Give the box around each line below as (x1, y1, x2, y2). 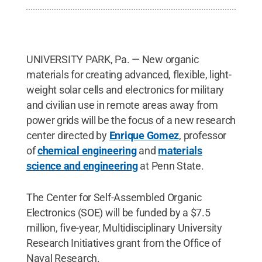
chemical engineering (37, 144, 137, 157)
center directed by (26, 129, 109, 142)
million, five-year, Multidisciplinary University (26, 222, 222, 234)
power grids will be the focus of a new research (26, 114, 236, 126)
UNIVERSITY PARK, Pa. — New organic (26, 53, 199, 65)
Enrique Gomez (109, 129, 180, 142)
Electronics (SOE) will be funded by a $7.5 (26, 206, 211, 219)
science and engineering (26, 160, 138, 172)
